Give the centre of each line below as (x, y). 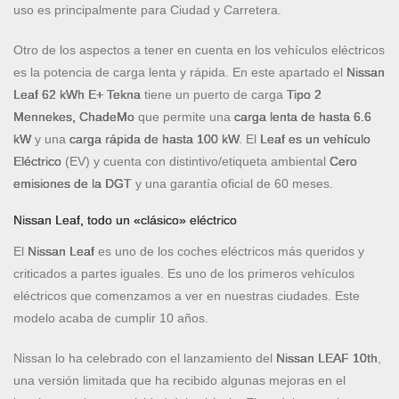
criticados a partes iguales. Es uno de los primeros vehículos (184, 274)
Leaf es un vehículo (315, 139)
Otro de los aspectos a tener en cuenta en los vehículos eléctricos (199, 50)
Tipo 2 (304, 95)
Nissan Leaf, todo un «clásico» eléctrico (125, 220)
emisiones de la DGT (73, 184)
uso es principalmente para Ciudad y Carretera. (147, 10)
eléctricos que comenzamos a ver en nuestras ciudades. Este (187, 296)
